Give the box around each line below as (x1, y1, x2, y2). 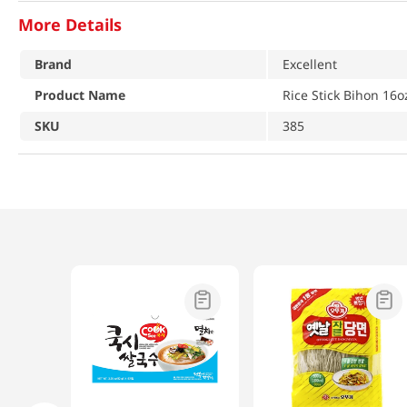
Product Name (35, 85, 125, 104)
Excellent (283, 55, 337, 73)
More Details (18, 14, 122, 36)
